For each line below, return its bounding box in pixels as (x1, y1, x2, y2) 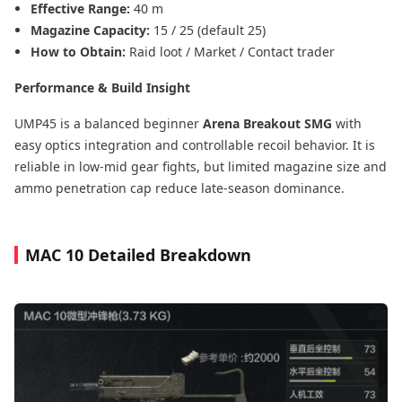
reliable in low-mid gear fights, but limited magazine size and (14, 158, 387, 176)
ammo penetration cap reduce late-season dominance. (14, 179, 345, 197)
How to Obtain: (31, 43, 129, 61)
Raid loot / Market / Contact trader (129, 43, 335, 61)
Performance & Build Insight (14, 79, 190, 97)
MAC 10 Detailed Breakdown (25, 244, 251, 267)
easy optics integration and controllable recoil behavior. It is (14, 136, 375, 154)
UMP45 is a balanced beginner (14, 115, 203, 133)
